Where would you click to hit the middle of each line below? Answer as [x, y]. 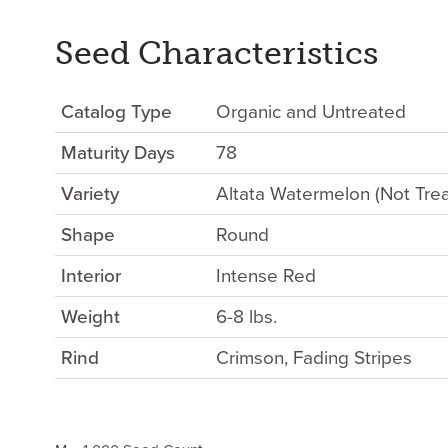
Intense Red [266, 276]
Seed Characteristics [216, 53]
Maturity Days [118, 153]
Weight [90, 317]
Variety [90, 194]
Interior [91, 276]
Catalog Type [116, 112]
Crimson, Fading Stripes [314, 358]
